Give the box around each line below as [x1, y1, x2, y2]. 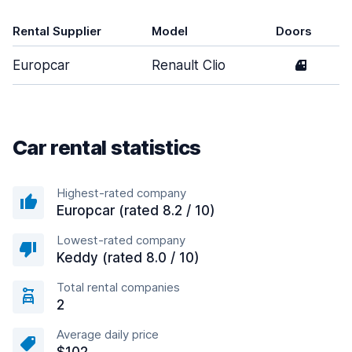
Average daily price [57, 327, 159, 342]
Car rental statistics [13, 135, 201, 159]
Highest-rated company [57, 185, 186, 200]
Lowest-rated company [57, 233, 185, 247]
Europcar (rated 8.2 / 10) [57, 203, 215, 218]
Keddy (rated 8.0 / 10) [57, 250, 200, 266]
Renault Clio [152, 57, 225, 73]
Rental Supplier [13, 24, 101, 38]
